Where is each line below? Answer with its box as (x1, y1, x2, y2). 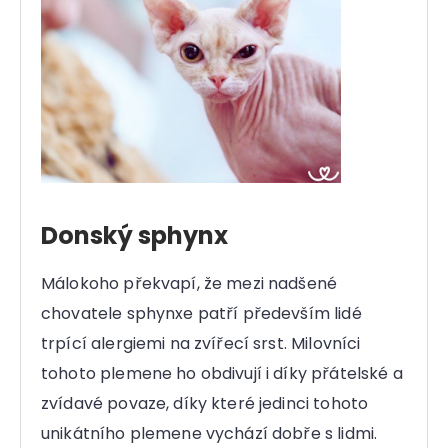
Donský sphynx (41, 219, 228, 253)
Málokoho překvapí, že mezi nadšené (41, 272, 338, 296)
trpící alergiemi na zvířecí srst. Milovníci (41, 332, 361, 356)
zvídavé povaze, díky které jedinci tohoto (41, 392, 369, 416)
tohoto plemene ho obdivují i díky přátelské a (41, 362, 403, 386)
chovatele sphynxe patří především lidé (41, 302, 362, 326)
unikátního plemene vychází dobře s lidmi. (41, 422, 378, 446)
